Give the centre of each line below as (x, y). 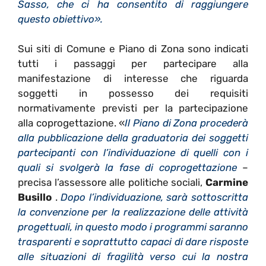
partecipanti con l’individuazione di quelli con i (133, 153)
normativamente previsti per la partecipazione (133, 108)
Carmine (227, 183)
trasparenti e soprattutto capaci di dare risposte (133, 242)
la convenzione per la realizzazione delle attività (133, 212)
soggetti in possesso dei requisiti (133, 94)
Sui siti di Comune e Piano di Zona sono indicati (133, 49)
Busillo (35, 197)
